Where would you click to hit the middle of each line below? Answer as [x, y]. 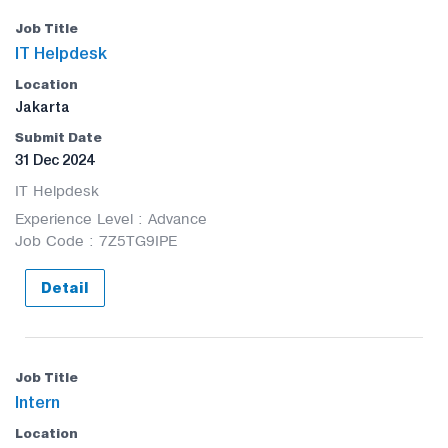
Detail [65, 288]
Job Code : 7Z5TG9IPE [96, 241]
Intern [37, 402]
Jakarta [42, 107]
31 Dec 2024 [54, 160]
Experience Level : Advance [111, 219]
